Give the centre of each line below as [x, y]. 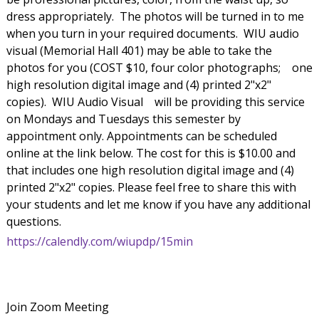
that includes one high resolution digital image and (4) [150, 170]
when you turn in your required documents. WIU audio [152, 33]
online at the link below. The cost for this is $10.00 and [151, 153]
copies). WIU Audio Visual [74, 101]
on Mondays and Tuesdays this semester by [123, 119]
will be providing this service [228, 101]
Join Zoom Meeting [57, 307]
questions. [35, 221]
